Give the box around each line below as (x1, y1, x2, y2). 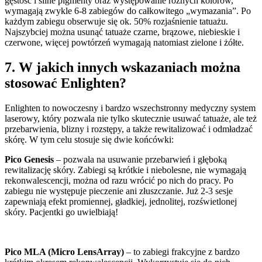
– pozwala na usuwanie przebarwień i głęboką (54, 154, 227, 164)
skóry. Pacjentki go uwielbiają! (5, 206, 118, 217)
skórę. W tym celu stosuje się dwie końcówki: (5, 134, 174, 144)
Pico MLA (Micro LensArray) (5, 246, 124, 257)
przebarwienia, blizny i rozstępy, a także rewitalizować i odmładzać (5, 123, 253, 134)
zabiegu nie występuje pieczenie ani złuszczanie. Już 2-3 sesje (5, 185, 233, 196)
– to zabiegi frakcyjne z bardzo (124, 246, 240, 257)
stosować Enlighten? (5, 75, 126, 91)
